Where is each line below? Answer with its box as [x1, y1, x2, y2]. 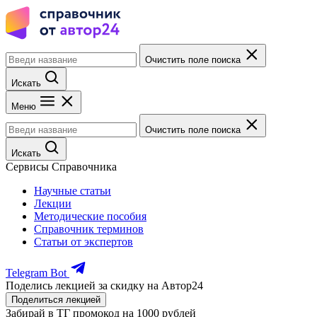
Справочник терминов [34, 223, 144, 235]
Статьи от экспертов [34, 236, 133, 248]
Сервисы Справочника [6, 161, 117, 173]
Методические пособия [34, 210, 146, 222]
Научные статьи [34, 185, 111, 197]
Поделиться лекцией [11, 294, 100, 305]
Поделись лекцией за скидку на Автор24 [6, 279, 203, 292]
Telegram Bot [6, 267, 67, 279]
